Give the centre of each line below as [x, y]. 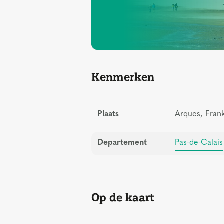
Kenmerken [123, 77]
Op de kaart [123, 197]
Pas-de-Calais [199, 143]
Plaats [108, 115]
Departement [122, 143]
